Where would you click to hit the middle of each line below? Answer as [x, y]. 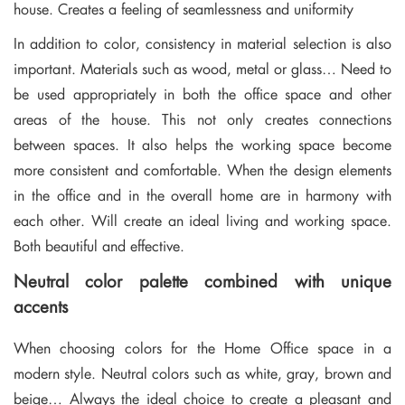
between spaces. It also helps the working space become [202, 145]
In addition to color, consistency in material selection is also [202, 43]
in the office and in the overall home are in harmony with [202, 195]
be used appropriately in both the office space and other [202, 94]
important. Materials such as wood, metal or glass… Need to [202, 69]
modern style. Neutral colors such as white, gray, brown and [202, 373]
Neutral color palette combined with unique [202, 281]
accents [41, 306]
